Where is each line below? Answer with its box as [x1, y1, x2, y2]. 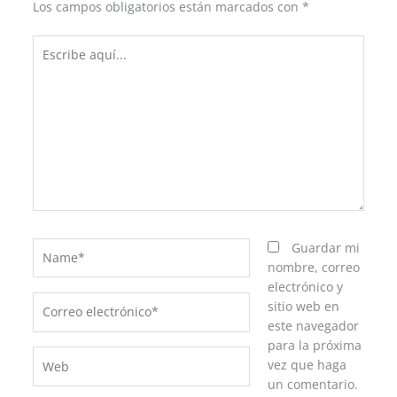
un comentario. [268, 375, 359, 393]
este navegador [268, 316, 360, 334]
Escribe [31, 35, 75, 52]
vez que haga [268, 355, 347, 373]
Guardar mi [292, 238, 361, 256]
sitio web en [268, 297, 340, 315]
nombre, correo [268, 258, 361, 276]
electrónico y [268, 277, 344, 295]
